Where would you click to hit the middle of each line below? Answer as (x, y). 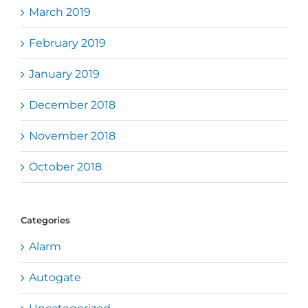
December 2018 (72, 104)
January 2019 (64, 74)
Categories (45, 220)
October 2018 (65, 166)
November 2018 (72, 135)
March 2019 (60, 12)
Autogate (55, 277)
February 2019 (67, 43)
